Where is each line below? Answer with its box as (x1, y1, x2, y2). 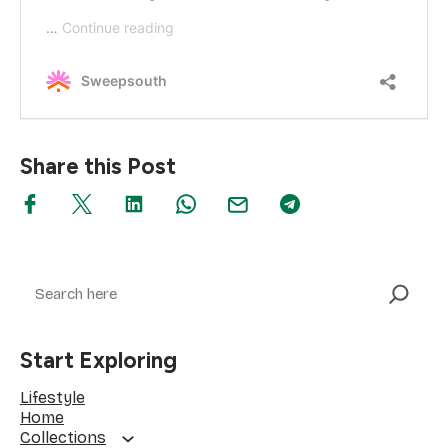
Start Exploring (20, 347, 177, 375)
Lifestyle (20, 388, 85, 408)
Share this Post (20, 153, 176, 181)
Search (19, 268, 67, 287)
